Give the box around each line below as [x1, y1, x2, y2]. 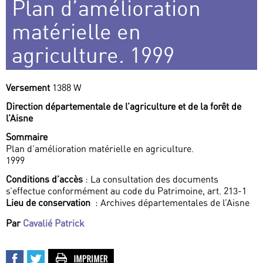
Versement [6, 82, 52, 94]
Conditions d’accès [6, 173, 83, 186]
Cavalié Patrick [23, 217, 85, 230]
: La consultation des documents [83, 173, 218, 186]
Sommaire [6, 131, 48, 143]
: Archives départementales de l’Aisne [93, 197, 249, 209]
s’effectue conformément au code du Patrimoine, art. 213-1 [6, 185, 247, 197]
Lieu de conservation [6, 197, 93, 209]
